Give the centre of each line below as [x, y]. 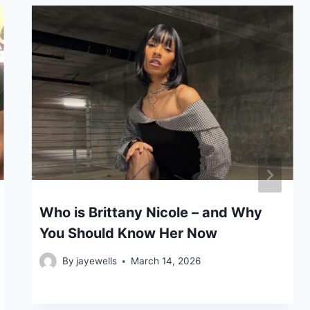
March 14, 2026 [165, 261]
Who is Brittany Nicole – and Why [151, 212]
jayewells [96, 261]
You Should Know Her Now [128, 233]
